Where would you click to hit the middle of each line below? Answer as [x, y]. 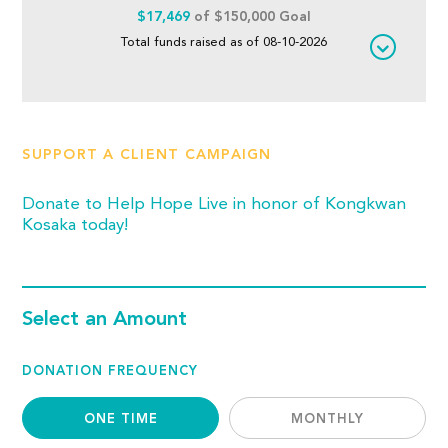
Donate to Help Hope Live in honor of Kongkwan [214, 204]
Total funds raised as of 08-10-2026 [224, 42]
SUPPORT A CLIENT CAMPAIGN [147, 155]
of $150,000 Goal [250, 17]
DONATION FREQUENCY [110, 371]
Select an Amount [105, 320]
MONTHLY [327, 419]
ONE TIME [120, 419]
